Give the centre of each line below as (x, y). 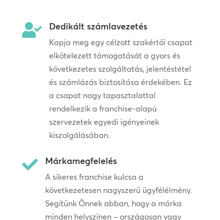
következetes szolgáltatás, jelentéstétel (120, 69)
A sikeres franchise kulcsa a (94, 177)
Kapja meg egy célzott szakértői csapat (121, 42)
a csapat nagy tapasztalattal (102, 96)
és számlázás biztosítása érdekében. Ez (120, 82)
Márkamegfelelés (81, 161)
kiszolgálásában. (79, 135)
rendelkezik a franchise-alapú (103, 109)
